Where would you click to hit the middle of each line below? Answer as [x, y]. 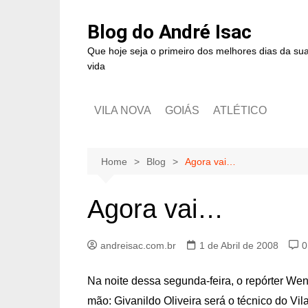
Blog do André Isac [169, 32]
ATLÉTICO [240, 110]
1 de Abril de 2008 [239, 245]
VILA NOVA [123, 110]
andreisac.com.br [138, 245]
